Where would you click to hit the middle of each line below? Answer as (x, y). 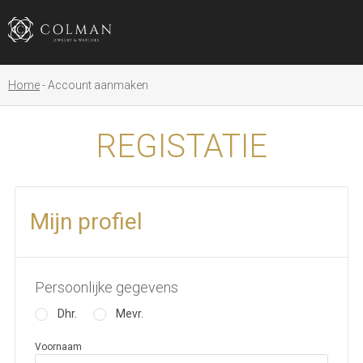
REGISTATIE (181, 146)
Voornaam (58, 347)
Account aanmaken (98, 85)
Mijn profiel (86, 222)
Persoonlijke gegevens (107, 287)
